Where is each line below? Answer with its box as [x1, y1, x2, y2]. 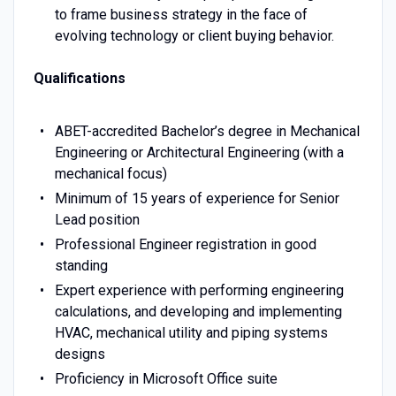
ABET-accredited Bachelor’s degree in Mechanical [54, 122, 360, 140]
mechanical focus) [54, 164, 169, 182]
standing [54, 256, 108, 274]
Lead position [54, 210, 140, 228]
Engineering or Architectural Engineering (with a [54, 143, 344, 161]
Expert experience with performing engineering [54, 281, 344, 299]
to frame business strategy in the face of [54, 5, 308, 23]
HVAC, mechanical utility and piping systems [54, 324, 328, 341]
